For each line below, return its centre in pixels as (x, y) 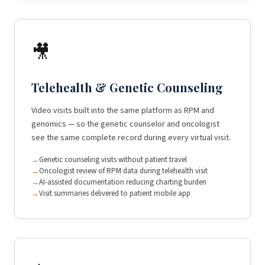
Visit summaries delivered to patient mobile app (115, 193)
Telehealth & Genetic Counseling (127, 87)
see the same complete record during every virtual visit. (131, 138)
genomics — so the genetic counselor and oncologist (125, 124)
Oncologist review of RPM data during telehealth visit (123, 171)
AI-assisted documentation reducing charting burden (123, 182)
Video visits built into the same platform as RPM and (123, 111)
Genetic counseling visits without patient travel (113, 160)
